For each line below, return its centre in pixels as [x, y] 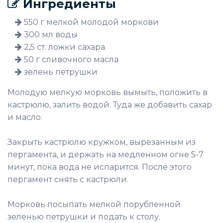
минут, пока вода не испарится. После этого [100, 167]
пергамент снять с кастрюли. [68, 179]
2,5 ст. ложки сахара [63, 47]
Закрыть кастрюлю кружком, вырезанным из [102, 142]
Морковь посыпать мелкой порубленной [94, 204]
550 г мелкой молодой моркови [90, 22]
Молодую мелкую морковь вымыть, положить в [108, 92]
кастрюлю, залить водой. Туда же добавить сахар [110, 105]
